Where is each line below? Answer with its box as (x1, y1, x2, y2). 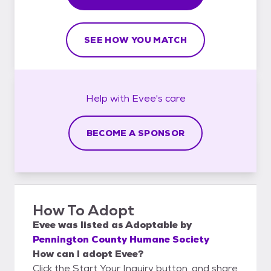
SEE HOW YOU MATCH (84, 34, 187, 45)
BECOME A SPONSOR (86, 127, 185, 139)
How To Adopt (33, 200, 134, 220)
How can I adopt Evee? (33, 247, 143, 260)
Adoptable (125, 218, 178, 231)
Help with (85, 91, 132, 105)
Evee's (131, 91, 163, 105)
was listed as (56, 218, 125, 231)
